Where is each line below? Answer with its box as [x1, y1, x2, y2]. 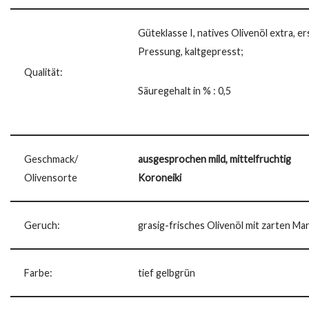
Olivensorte [24, 171, 77, 183]
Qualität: [24, 66, 63, 78]
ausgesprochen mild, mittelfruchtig [138, 152, 291, 165]
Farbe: [24, 266, 52, 279]
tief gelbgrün [138, 266, 195, 279]
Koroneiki [138, 171, 181, 183]
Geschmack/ [24, 152, 78, 165]
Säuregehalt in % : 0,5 [138, 84, 231, 97]
